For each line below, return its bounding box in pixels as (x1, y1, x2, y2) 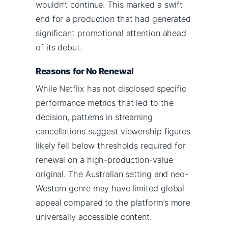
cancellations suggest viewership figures (36, 126, 190, 136)
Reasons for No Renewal (36, 66, 134, 76)
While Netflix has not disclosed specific (36, 83, 186, 94)
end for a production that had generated (36, 13, 191, 24)
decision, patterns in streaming (36, 111, 153, 122)
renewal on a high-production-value (36, 154, 173, 165)
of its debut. (36, 42, 82, 52)
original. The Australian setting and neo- (36, 168, 188, 179)
